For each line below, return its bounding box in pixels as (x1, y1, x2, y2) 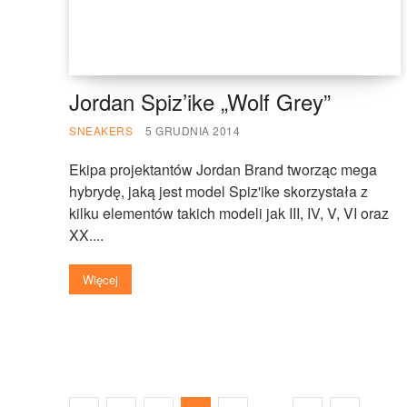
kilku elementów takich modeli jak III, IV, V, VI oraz (69, 202, 389, 223)
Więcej (83, 270, 118, 288)
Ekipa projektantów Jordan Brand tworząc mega (69, 158, 377, 180)
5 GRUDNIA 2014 (145, 122, 240, 138)
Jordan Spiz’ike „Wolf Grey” (69, 84, 331, 117)
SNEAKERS (69, 122, 133, 138)
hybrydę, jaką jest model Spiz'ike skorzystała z (69, 180, 368, 202)
